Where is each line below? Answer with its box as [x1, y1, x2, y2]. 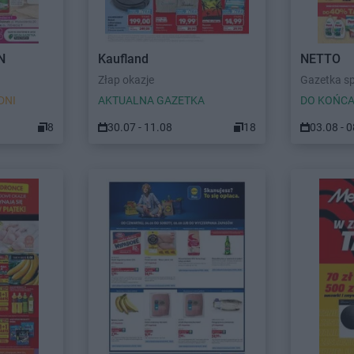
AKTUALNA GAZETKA [98, 94, 205, 107]
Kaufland [98, 51, 149, 66]
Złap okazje [98, 73, 154, 86]
